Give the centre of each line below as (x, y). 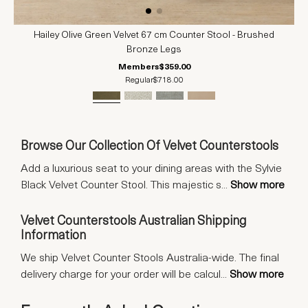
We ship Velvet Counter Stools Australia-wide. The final (150, 259)
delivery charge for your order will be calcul (121, 275)
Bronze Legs (154, 50)
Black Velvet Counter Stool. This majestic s (121, 186)
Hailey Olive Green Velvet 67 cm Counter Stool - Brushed (154, 36)
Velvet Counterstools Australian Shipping (133, 222)
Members (138, 68)
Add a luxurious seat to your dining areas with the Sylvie (151, 169)
